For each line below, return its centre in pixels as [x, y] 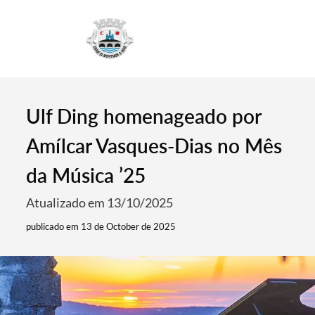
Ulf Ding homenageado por [144, 116]
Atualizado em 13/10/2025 [100, 202]
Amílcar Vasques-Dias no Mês [154, 146]
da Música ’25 [86, 175]
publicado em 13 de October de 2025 [101, 226]
